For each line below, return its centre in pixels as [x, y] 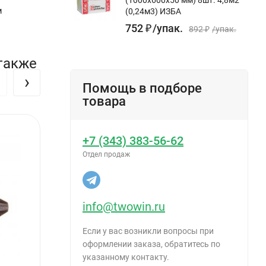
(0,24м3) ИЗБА [153, 11]
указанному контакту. [126, 257]
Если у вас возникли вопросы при [148, 231]
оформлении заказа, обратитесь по [151, 244]
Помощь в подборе [142, 88]
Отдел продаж [106, 154]
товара [104, 101]
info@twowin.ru [124, 206]
